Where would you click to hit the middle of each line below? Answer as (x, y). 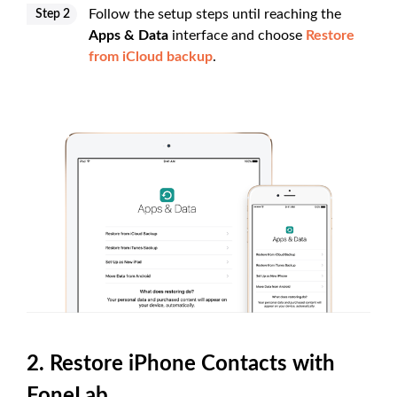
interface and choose (237, 35)
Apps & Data (128, 35)
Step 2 (53, 14)
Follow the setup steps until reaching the (215, 14)
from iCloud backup (151, 56)
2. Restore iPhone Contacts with (181, 364)
